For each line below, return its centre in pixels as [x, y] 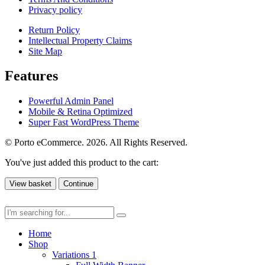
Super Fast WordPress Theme [84, 122]
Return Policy [54, 30]
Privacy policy [55, 9]
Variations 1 [74, 255]
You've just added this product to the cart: [82, 163]
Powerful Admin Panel [71, 101]
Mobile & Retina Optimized [80, 112]
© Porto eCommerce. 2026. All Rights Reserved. [96, 143]
